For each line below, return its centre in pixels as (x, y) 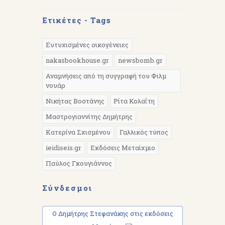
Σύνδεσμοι (67, 188)
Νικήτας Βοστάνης (75, 101)
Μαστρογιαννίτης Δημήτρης (89, 116)
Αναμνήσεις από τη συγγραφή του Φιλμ (106, 76)
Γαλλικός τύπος (144, 132)
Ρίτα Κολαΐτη (134, 101)
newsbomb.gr (140, 60)
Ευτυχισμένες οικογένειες (87, 44)
